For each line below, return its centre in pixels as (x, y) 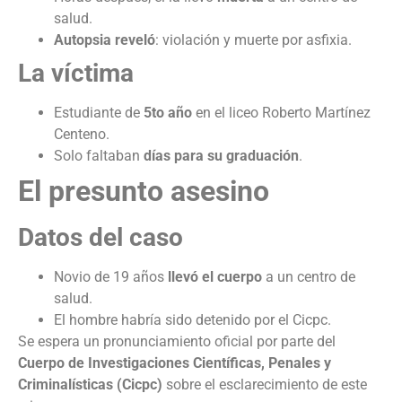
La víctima (76, 74)
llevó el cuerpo (215, 277)
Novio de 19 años (111, 277)
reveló (135, 40)
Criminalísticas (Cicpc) (90, 385)
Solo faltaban (99, 156)
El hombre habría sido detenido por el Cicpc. (192, 320)
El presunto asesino (144, 192)
